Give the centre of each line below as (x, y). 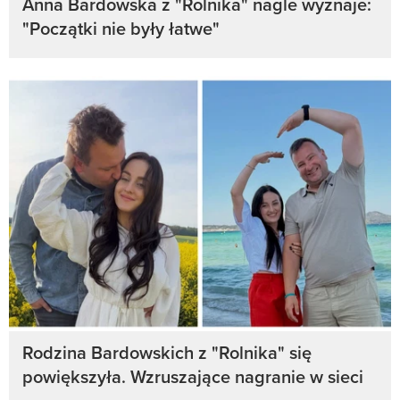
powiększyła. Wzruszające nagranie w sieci (193, 376)
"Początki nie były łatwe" (121, 29)
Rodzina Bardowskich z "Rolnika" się (167, 352)
